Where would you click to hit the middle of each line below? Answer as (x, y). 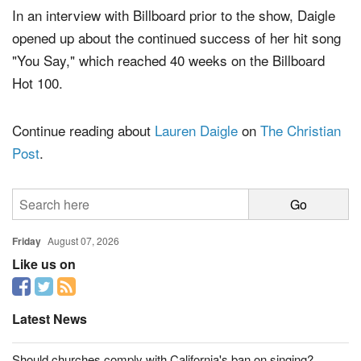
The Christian (301, 130)
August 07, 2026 (84, 240)
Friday (27, 241)
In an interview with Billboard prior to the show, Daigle (174, 15)
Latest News (50, 319)
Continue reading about (83, 130)
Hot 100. (37, 83)
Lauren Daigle (196, 130)
